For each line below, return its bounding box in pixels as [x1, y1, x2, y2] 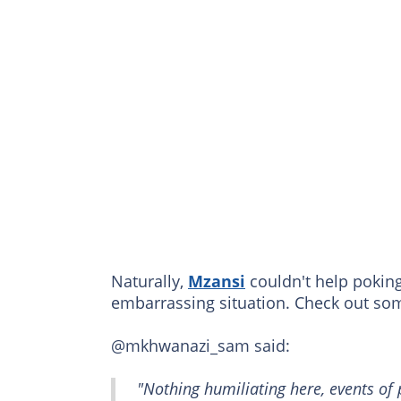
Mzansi [188, 270, 245, 293]
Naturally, [111, 270, 188, 293]
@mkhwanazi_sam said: [111, 335, 290, 357]
